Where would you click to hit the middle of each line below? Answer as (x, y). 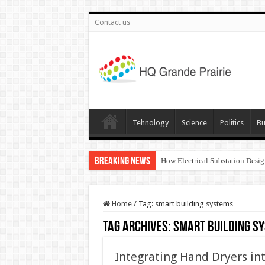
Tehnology (150, 123)
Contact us (112, 22)
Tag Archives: (138, 227)
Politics (232, 123)
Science (194, 123)
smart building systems (194, 204)
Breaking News (122, 162)
